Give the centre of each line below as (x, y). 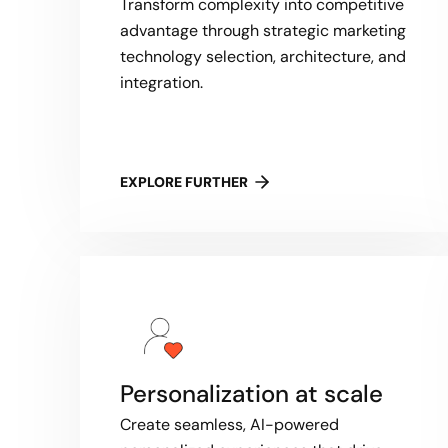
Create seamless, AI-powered (229, 424)
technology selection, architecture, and (263, 56)
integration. (161, 82)
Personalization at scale (251, 393)
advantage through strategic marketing (263, 30)
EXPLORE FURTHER (184, 182)
